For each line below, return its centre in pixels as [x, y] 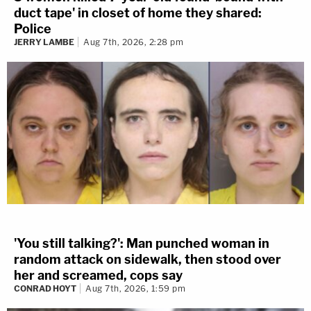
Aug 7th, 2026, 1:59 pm [135, 288]
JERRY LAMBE [44, 42]
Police [33, 29]
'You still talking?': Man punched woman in [142, 243]
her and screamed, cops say [98, 275]
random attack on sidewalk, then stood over [148, 259]
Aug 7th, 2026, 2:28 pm [133, 42]
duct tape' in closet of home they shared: [138, 13]
